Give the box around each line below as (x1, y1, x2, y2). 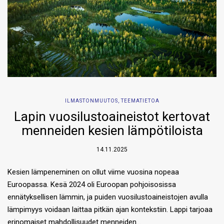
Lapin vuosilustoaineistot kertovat (14, 109, 210, 124)
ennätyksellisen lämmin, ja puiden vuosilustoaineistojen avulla (7, 192, 208, 202)
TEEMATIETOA (120, 98, 159, 104)
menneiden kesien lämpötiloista (21, 123, 203, 138)
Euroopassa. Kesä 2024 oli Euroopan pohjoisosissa (7, 180, 176, 189)
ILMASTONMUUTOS (64, 98, 118, 104)
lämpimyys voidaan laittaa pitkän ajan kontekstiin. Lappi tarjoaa (7, 205, 212, 214)
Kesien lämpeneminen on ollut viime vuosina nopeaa (7, 167, 179, 177)
